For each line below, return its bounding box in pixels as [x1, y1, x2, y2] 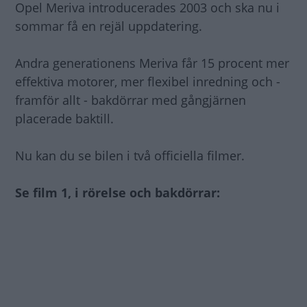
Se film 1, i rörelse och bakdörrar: [15, 184, 220, 201]
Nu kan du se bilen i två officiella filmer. [15, 147, 245, 164]
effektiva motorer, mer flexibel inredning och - [15, 73, 280, 90]
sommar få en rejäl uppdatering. [15, 18, 202, 35]
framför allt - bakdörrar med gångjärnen [15, 92, 246, 109]
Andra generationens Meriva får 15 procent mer [15, 55, 289, 72]
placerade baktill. [15, 110, 114, 127]
